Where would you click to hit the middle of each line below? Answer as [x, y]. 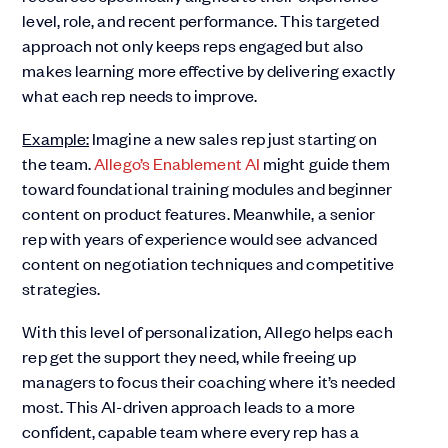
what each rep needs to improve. [139, 95]
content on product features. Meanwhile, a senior [199, 213]
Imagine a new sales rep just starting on [233, 138]
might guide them [325, 163]
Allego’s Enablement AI [177, 163]
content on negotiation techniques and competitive [208, 263]
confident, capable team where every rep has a [191, 431]
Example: [56, 138]
